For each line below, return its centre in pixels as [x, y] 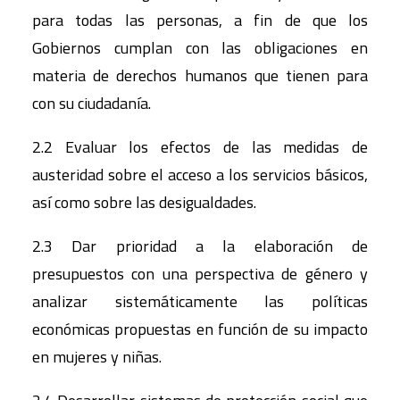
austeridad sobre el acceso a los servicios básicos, [200, 175]
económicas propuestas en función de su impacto [200, 329]
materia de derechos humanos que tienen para [200, 76]
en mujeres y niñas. [97, 357]
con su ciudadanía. [93, 104]
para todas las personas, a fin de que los [200, 21]
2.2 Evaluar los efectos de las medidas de [200, 147]
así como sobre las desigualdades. [144, 203]
